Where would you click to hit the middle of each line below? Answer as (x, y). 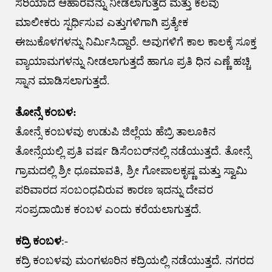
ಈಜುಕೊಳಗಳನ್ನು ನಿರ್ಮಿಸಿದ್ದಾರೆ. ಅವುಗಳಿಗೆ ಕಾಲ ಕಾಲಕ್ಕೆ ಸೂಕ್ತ (135, 42)
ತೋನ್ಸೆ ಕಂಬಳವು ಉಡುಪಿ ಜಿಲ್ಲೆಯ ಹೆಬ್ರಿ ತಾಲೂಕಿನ (115, 131)
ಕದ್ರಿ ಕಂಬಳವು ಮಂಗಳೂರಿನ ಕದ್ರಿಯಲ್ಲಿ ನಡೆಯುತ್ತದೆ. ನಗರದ (134, 260)
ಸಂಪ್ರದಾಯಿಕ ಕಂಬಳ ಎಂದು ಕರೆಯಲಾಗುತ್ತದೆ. (108, 209)
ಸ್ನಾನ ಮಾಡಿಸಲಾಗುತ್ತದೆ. (62, 80)
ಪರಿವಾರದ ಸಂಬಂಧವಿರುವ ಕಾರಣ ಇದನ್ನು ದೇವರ (114, 190)
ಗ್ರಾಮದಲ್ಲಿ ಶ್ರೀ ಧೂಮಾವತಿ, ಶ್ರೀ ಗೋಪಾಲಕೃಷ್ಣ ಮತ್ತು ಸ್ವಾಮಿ (131, 170)
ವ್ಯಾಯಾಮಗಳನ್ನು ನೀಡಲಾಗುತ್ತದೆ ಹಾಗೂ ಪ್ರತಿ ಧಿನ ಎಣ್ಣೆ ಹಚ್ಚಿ (132, 61)
